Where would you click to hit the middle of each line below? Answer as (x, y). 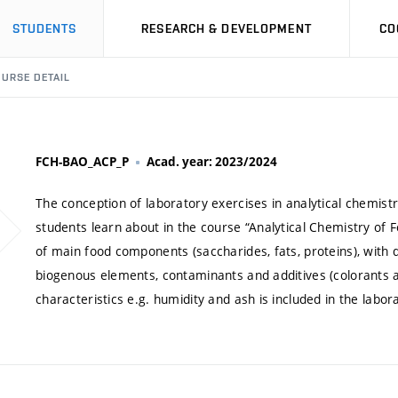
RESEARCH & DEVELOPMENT (227, 28)
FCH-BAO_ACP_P (82, 162)
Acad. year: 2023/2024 (212, 162)
